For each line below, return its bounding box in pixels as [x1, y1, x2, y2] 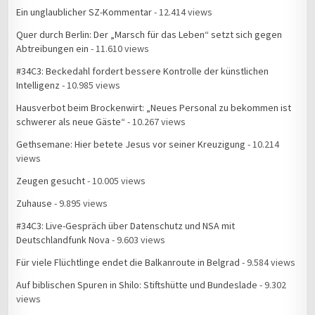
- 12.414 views [152, 5, 213, 18]
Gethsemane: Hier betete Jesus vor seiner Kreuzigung [16, 137, 246, 150]
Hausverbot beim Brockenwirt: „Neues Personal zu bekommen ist [16, 101, 292, 114]
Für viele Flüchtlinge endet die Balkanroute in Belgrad [16, 255, 240, 269]
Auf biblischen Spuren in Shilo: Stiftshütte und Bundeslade [16, 278, 258, 291]
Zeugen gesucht [16, 174, 86, 187]
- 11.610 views [89, 41, 150, 55]
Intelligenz [16, 78, 60, 91]
